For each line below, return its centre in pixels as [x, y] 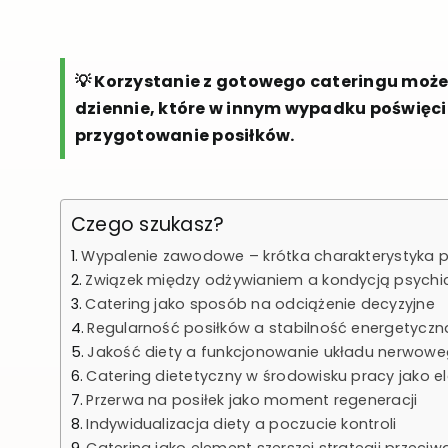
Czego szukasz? [147, 224]
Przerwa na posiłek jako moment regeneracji [252, 399]
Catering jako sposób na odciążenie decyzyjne [260, 303]
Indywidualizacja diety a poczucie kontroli [241, 423]
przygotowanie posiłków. [184, 135]
